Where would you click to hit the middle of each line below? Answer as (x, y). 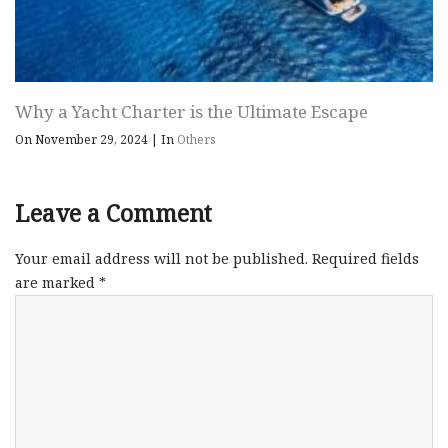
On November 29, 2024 (83, 140)
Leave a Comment (113, 213)
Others (196, 140)
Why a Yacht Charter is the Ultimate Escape (191, 112)
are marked (57, 283)
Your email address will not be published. (161, 259)
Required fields (365, 259)
